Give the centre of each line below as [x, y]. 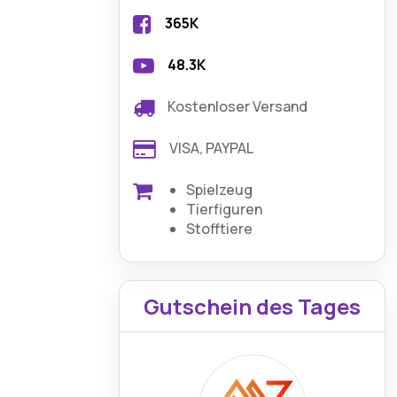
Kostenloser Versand [238, 106]
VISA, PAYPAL [212, 148]
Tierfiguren [225, 209]
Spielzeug [220, 190]
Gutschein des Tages [253, 306]
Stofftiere [220, 229]
